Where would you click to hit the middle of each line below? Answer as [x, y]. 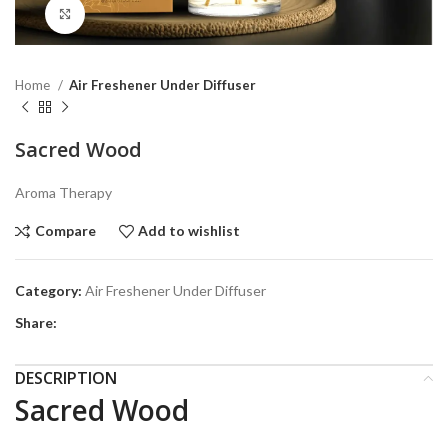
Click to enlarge [135, 13]
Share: [36, 322]
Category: [48, 290]
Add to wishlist [189, 231]
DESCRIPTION [66, 377]
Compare [65, 231]
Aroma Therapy [63, 192]
